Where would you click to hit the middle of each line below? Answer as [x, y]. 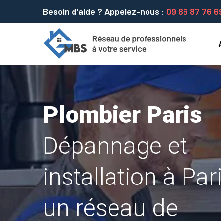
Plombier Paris [122, 115]
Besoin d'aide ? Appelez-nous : [105, 11]
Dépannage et [115, 146]
